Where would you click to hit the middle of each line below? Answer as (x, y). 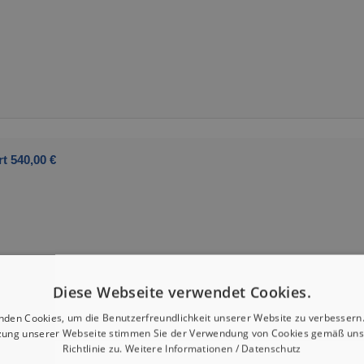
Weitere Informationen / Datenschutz (213, 349)
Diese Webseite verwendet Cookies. (182, 292)
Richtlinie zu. (94, 349)
